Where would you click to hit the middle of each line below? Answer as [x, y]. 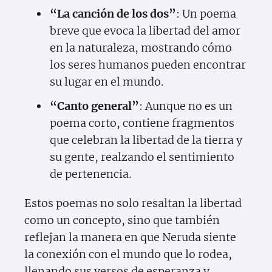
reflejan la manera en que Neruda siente [130, 237]
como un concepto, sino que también [122, 220]
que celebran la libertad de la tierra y [146, 140]
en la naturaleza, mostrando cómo [141, 48]
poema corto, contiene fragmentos [142, 123]
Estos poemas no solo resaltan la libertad [133, 203]
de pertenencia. [90, 174]
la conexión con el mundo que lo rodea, [128, 254]
